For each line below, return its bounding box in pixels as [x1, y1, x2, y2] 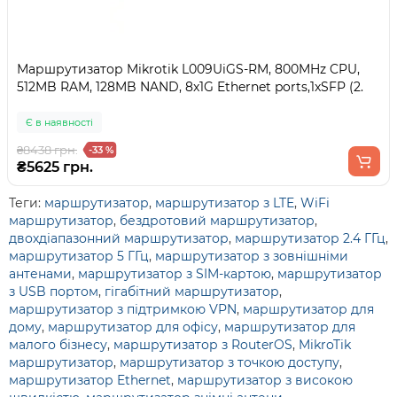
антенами [9, 266, 72, 282]
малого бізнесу [9, 337, 107, 353]
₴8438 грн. [17, 143, 78, 157]
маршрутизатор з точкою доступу [120, 354, 339, 370]
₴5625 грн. [17, 159, 93, 175]
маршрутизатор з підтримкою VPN [9, 301, 237, 317]
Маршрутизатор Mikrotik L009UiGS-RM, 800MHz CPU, [17, 61, 360, 77]
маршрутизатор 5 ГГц [9, 248, 149, 264]
